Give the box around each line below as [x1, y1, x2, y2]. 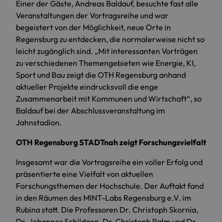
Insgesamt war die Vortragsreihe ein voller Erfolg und [16, 157, 203, 167]
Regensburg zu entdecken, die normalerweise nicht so [16, 34, 205, 45]
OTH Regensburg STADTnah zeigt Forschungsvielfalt [16, 137, 206, 148]
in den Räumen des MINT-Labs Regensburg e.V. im [16, 193, 191, 203]
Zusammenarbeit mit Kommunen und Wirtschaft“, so [16, 94, 202, 104]
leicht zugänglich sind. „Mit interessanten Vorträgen [16, 46, 198, 56]
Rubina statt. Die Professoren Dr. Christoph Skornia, [16, 205, 198, 215]
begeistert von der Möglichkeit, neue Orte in [16, 22, 171, 33]
